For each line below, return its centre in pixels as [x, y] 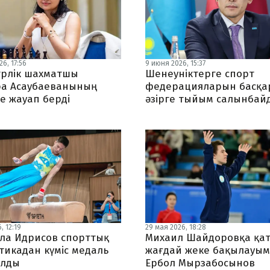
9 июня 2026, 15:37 [176, 63]
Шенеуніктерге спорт [200, 74]
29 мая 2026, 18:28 [176, 227]
